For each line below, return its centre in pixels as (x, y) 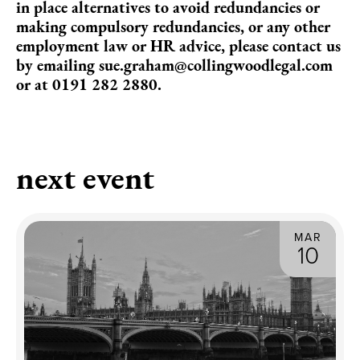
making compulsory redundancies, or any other (173, 26)
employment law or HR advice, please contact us (178, 45)
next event (85, 178)
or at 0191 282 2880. (89, 84)
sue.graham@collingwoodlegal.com (216, 65)
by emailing (57, 65)
